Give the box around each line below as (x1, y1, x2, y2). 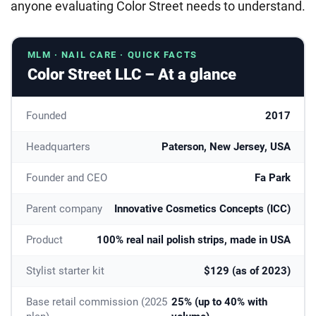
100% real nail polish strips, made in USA (96, 233, 291, 246)
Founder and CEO (25, 171, 107, 184)
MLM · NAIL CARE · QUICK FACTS (27, 49, 197, 60)
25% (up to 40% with (171, 295, 267, 308)
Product (25, 233, 63, 246)
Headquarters (25, 140, 90, 153)
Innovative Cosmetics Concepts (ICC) (114, 202, 291, 215)
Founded (25, 109, 66, 122)
